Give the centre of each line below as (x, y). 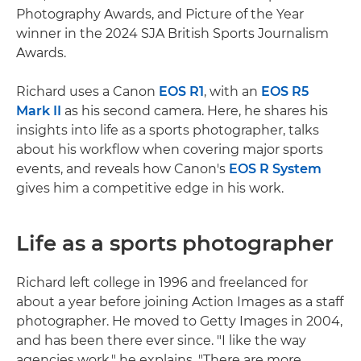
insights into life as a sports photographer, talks (168, 130)
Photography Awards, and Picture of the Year (160, 14)
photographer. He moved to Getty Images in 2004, (179, 321)
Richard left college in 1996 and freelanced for (162, 282)
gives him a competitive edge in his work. (150, 188)
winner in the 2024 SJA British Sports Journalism (172, 33)
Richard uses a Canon (87, 91)
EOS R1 (181, 91)
